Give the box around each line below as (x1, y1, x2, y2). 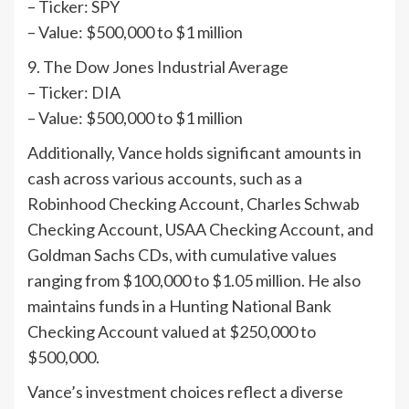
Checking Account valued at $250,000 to (27, 321, 316, 342)
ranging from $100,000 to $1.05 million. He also (27, 270, 361, 291)
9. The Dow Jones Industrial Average (27, 57, 288, 78)
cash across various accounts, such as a (27, 168, 302, 189)
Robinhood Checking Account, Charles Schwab (27, 194, 360, 215)
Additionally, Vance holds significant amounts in (27, 142, 362, 163)
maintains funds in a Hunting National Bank (27, 296, 331, 317)
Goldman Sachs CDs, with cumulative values (27, 245, 337, 266)
